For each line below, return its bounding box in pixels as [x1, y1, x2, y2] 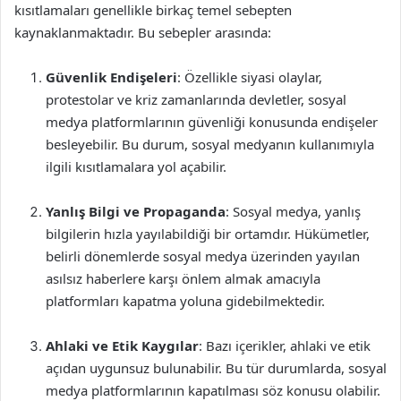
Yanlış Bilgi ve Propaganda [46, 202, 226, 220]
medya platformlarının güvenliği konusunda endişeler [46, 113, 378, 131]
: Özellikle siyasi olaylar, [177, 68, 322, 86]
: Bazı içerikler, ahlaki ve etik [199, 337, 371, 354]
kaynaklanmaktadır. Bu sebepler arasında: [14, 23, 271, 41]
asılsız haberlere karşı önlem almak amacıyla [46, 269, 320, 287]
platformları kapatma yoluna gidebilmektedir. [46, 292, 325, 310]
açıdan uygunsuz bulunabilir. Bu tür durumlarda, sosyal [46, 359, 387, 377]
